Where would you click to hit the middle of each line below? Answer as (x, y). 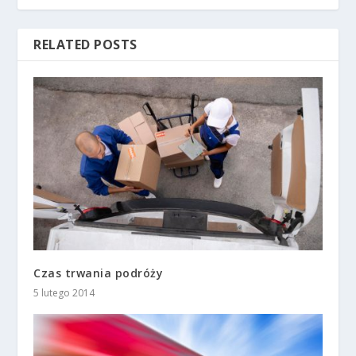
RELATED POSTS (85, 45)
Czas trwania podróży (99, 273)
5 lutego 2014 (64, 293)
